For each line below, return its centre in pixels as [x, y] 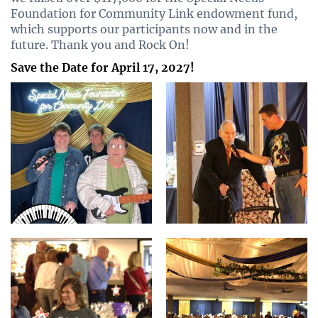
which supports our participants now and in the [144, 29]
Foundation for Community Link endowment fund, [154, 14]
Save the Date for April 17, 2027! [103, 68]
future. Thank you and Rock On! [100, 45]
